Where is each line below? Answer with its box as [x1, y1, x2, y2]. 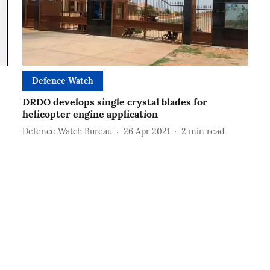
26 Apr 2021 [123, 126, 170, 137]
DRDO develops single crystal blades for [22, 95, 207, 108]
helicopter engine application [22, 107, 158, 120]
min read [188, 126, 224, 137]
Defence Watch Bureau [22, 126, 112, 137]
